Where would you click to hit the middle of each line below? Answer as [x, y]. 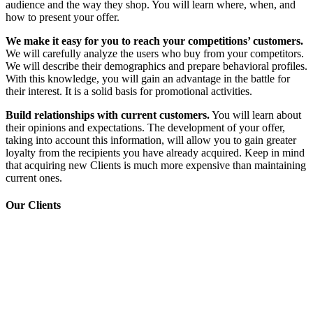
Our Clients [33, 205]
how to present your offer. [63, 17]
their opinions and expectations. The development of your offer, [145, 127]
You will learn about [255, 115]
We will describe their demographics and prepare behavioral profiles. [156, 66]
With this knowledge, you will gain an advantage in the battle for [148, 78]
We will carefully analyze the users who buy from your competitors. [155, 53]
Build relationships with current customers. [108, 115]
